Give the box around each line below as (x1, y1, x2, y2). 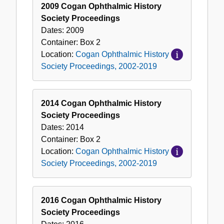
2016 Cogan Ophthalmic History (41, 196, 161, 205)
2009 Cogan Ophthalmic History (41, 2, 161, 11)
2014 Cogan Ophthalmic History (41, 99, 161, 108)
